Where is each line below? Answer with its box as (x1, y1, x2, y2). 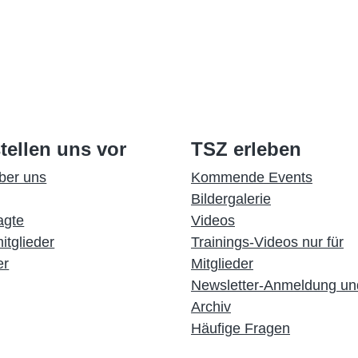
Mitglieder (190, 256, 253, 272)
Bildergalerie (190, 191, 271, 207)
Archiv (190, 299, 231, 315)
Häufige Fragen (190, 320, 290, 336)
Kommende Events (190, 169, 312, 185)
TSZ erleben (190, 138, 301, 160)
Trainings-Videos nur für (190, 234, 344, 250)
